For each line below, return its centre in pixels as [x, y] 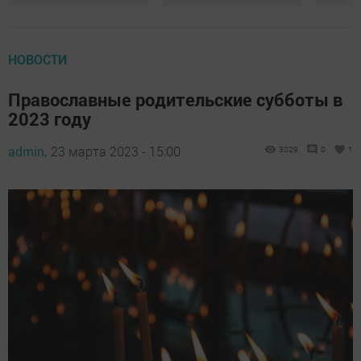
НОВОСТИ [37, 59]
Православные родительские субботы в [175, 99]
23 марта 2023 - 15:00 [116, 151]
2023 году [50, 118]
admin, [27, 151]
